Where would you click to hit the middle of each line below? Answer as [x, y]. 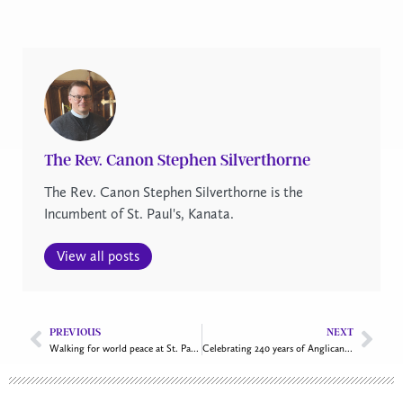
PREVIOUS [75, 331]
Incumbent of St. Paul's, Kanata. [139, 213]
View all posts [98, 255]
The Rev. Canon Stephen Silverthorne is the [174, 192]
